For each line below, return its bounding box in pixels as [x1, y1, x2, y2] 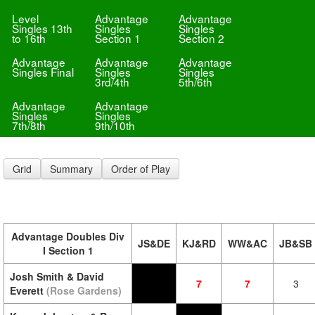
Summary [50, 162, 93, 176]
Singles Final [12, 64, 74, 79]
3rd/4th [95, 74, 130, 89]
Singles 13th [12, 20, 72, 36]
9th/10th [95, 117, 136, 133]
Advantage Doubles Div [11, 229, 124, 243]
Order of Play [111, 162, 170, 176]
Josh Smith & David [10, 269, 104, 283]
